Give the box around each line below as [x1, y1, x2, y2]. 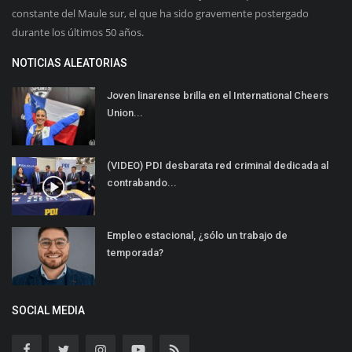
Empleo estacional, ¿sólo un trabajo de [107, 229, 288, 242]
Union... [107, 107, 143, 119]
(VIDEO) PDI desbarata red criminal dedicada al [107, 159, 328, 172]
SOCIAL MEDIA [12, 304, 85, 317]
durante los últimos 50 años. [12, 25, 144, 40]
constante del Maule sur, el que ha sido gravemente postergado [12, 6, 309, 21]
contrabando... [107, 177, 177, 189]
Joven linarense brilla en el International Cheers [107, 90, 328, 102]
